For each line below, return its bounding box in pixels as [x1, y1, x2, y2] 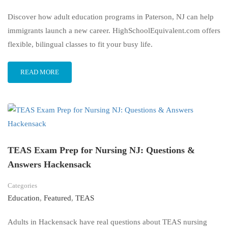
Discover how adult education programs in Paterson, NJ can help [8, 13, 214, 21]
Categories [8, 182, 37, 190]
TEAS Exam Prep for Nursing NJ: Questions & [8, 145, 195, 156]
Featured [44, 194, 71, 203]
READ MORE [20, 68, 59, 76]
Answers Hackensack [8, 159, 91, 170]
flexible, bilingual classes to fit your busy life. [8, 40, 153, 49]
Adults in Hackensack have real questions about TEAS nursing [8, 218, 207, 226]
